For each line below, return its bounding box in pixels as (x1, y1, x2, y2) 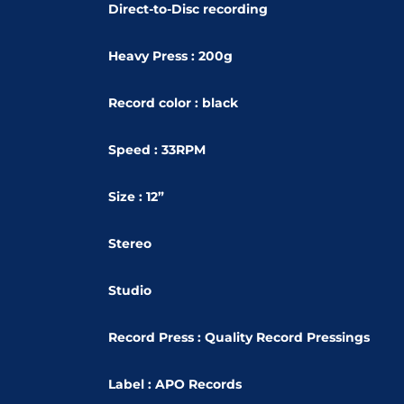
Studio (108, 281, 151, 298)
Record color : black (108, 94, 238, 111)
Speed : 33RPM (108, 141, 206, 158)
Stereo (108, 234, 151, 252)
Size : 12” (108, 188, 164, 205)
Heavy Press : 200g (108, 47, 233, 64)
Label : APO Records (108, 375, 242, 392)
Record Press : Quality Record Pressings (108, 328, 370, 345)
